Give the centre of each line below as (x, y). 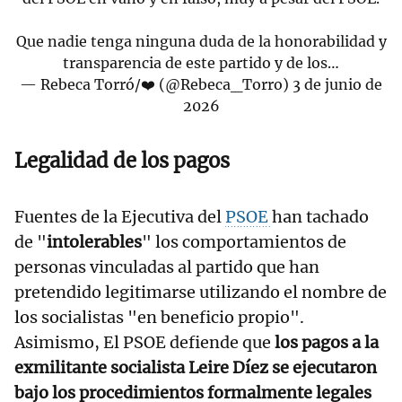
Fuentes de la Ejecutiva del (120, 217)
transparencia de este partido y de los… (201, 63)
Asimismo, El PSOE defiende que (144, 343)
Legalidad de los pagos (122, 161)
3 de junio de (337, 85)
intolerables (94, 242)
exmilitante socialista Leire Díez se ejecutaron (196, 368)
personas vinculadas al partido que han (167, 267)
